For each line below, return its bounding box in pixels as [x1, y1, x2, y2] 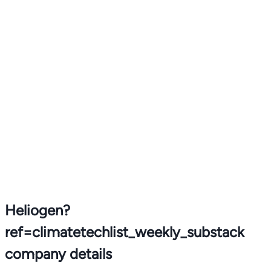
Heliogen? [5, 201, 70, 219]
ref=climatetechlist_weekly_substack [5, 223, 244, 241]
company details [5, 244, 112, 263]
